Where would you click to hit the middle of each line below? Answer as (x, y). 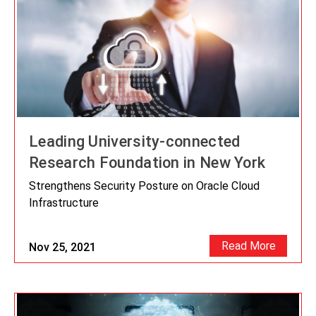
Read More (248, 245)
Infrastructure (64, 202)
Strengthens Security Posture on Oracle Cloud (144, 186)
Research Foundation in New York (147, 162)
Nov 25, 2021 (62, 247)
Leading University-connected (135, 141)
